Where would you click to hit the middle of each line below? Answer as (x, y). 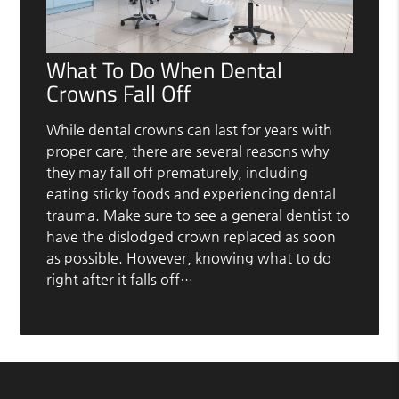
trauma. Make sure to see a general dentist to (199, 216)
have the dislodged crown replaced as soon (191, 237)
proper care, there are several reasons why (188, 151)
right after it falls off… (120, 280)
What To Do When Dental (165, 71)
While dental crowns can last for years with (190, 130)
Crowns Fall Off (119, 94)
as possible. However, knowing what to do (189, 258)
